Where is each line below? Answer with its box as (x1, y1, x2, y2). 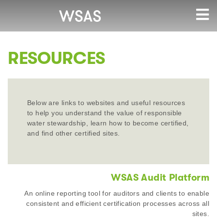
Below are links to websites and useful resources (27, 99, 186, 107)
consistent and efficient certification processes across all (26, 200, 209, 208)
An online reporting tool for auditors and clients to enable (24, 189, 209, 198)
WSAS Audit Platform (111, 171, 209, 183)
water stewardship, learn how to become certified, (27, 119, 189, 127)
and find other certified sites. (27, 129, 120, 137)
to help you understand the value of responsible (27, 109, 182, 117)
